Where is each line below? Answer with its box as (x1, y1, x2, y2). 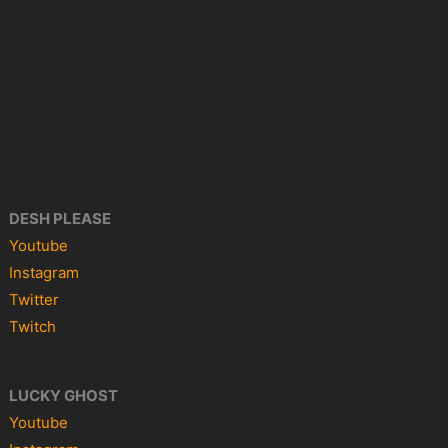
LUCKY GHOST (9, 385, 119, 405)
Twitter (9, 289, 60, 309)
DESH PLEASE (9, 208, 112, 228)
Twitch (9, 316, 57, 336)
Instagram (9, 262, 80, 282)
